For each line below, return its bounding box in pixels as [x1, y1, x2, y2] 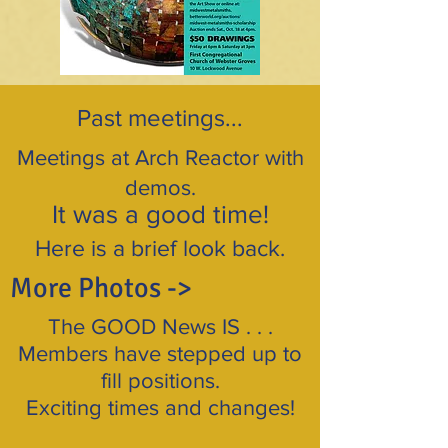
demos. [124, 176, 196, 199]
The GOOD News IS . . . [47, 315, 273, 338]
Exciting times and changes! [25, 396, 295, 419]
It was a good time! [51, 200, 269, 228]
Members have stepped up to [18, 342, 302, 365]
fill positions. [100, 369, 220, 392]
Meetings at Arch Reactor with [16, 146, 304, 169]
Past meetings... [77, 104, 243, 131]
